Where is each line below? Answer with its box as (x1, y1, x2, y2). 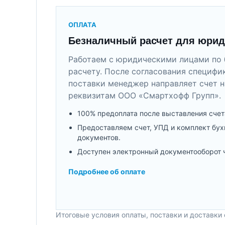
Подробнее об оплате (68, 167, 145, 176)
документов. (77, 133, 121, 142)
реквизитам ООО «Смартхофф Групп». (68, 90, 221, 100)
